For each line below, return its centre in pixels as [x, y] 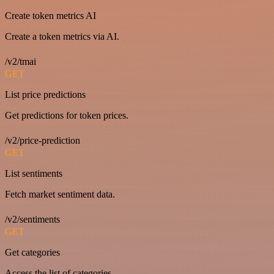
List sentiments [34, 174]
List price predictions [45, 95]
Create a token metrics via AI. [62, 37]
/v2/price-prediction [43, 141]
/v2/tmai [20, 62]
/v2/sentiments [32, 220]
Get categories [32, 253]
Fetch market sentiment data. [60, 194]
